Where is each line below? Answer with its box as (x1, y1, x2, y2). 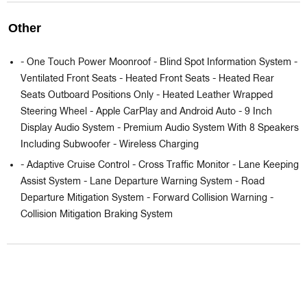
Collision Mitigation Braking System (21, 210, 173, 220)
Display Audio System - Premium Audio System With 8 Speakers (21, 123, 299, 134)
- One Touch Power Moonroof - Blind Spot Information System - (21, 58, 297, 68)
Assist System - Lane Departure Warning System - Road (21, 177, 265, 187)
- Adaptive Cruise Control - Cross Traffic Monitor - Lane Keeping (21, 160, 299, 171)
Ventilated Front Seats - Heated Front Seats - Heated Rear (21, 74, 274, 84)
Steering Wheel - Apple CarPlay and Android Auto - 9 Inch (21, 107, 272, 117)
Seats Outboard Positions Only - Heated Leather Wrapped (21, 90, 273, 101)
